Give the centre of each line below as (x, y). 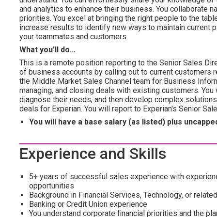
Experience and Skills (93, 154)
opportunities (52, 186)
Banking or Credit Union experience (88, 204)
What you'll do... (47, 50)
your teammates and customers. (74, 37)
